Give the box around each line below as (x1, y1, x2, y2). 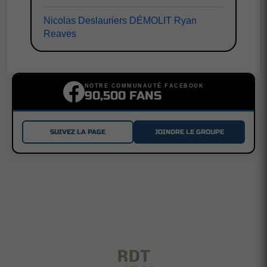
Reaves (44, 29, 76, 39)
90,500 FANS (84, 88, 162, 103)
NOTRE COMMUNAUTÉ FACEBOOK (84, 82, 204, 89)
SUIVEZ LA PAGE (50, 128, 105, 136)
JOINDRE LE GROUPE (154, 128, 224, 136)
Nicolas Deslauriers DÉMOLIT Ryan (44, 15, 197, 26)
